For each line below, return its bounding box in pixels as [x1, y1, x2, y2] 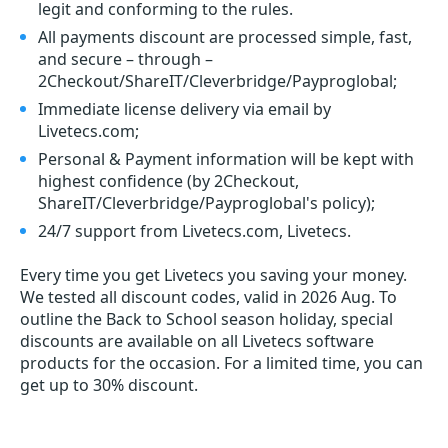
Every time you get [20, 264, 164, 287]
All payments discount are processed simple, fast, [38, 26, 412, 49]
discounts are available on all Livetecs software [20, 330, 374, 353]
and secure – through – [38, 48, 213, 71]
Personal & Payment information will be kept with [38, 148, 414, 171]
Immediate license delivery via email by [38, 98, 331, 121]
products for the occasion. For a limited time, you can [20, 352, 423, 375]
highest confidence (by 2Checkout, [38, 170, 299, 193]
